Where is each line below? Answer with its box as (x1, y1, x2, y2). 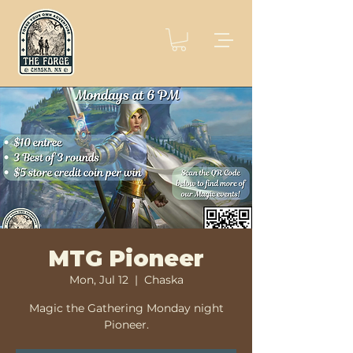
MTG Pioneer (48, 244, 204, 272)
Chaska (143, 272, 184, 287)
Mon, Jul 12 (69, 272, 128, 287)
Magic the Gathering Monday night (28, 300, 224, 315)
